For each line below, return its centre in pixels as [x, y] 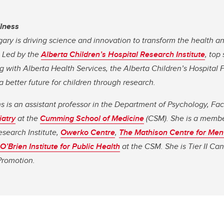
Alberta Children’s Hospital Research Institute [123, 54]
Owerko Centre [88, 132]
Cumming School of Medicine [92, 118]
